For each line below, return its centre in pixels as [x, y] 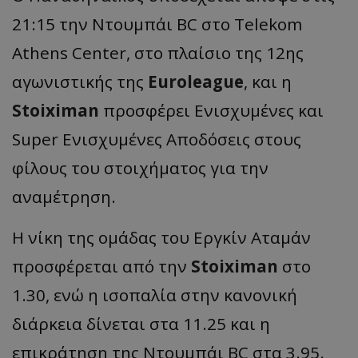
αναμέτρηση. [64, 197]
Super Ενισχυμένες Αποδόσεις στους [157, 139]
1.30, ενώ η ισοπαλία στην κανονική [155, 295]
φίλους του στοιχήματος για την [140, 168]
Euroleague [196, 82]
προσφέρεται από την [101, 267]
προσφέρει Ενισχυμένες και [211, 111]
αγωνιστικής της [80, 82]
